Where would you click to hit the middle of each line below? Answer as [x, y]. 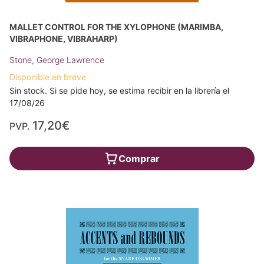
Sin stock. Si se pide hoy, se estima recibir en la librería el [119, 91]
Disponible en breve [48, 77]
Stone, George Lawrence [57, 60]
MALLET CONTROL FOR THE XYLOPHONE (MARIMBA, [116, 27]
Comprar [139, 159]
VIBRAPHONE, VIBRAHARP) [64, 39]
